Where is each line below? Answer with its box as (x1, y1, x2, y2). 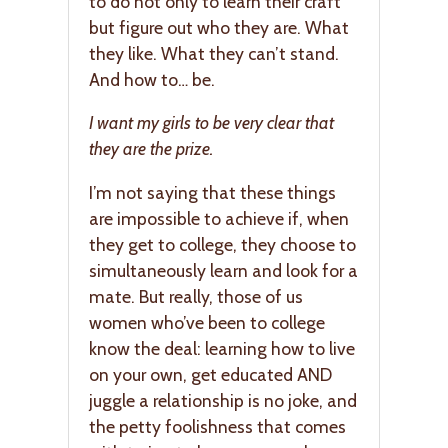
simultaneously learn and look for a (89, 259, 358, 281)
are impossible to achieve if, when (89, 207, 349, 229)
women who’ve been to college (89, 311, 325, 333)
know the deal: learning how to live (89, 337, 355, 359)
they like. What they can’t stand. (89, 42, 339, 64)
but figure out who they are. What (89, 16, 349, 38)
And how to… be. (89, 68, 215, 90)
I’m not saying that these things (89, 181, 336, 203)
